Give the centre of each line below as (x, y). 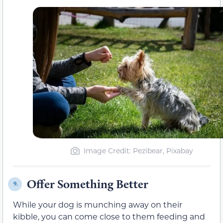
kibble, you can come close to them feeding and (109, 216)
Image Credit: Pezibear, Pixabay (138, 150)
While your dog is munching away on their (98, 204)
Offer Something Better (88, 184)
